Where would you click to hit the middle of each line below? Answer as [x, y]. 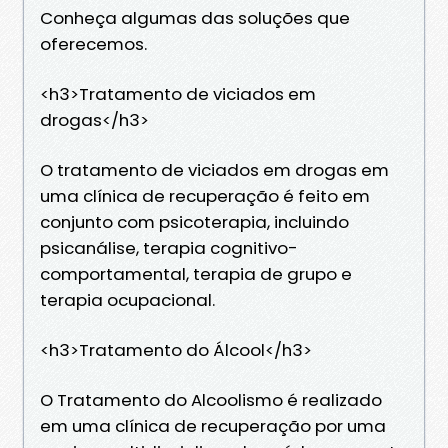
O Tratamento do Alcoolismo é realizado [211, 399]
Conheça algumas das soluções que [195, 17]
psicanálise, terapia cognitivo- [169, 247]
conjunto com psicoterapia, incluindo [194, 221]
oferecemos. [93, 43]
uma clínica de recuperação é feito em [205, 195]
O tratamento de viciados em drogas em [214, 169]
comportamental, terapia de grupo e [196, 273]
